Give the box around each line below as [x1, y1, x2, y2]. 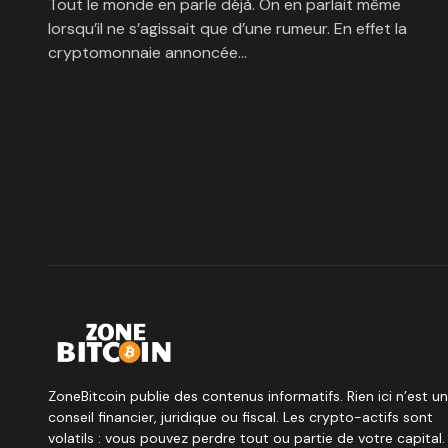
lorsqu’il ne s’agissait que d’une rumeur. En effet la [48, 18, 407, 39]
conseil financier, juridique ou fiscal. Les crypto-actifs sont [48, 408, 433, 426]
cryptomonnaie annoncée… [48, 42, 247, 63]
